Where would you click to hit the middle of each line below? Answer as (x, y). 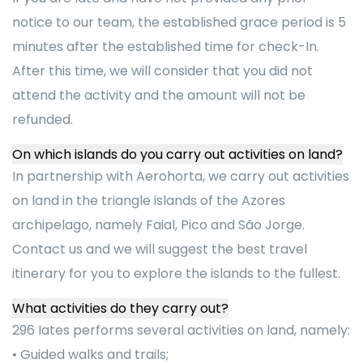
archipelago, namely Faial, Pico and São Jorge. (158, 225)
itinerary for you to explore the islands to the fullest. (176, 273)
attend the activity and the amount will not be (159, 95)
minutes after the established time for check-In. (166, 47)
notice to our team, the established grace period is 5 (179, 22)
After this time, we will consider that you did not (162, 71)
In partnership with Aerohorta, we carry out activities (181, 176)
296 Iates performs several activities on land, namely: (181, 330)
